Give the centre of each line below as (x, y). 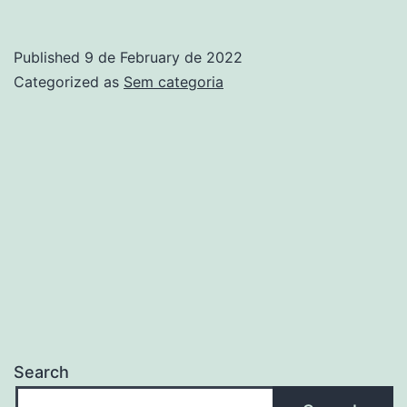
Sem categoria (174, 82)
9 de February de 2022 (164, 58)
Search (41, 372)
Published (49, 58)
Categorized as (69, 82)
